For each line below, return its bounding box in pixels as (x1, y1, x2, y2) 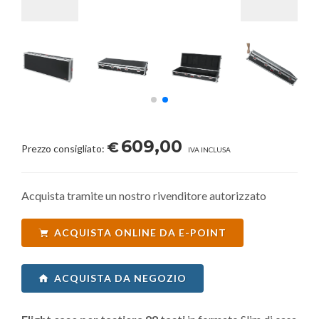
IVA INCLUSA (187, 145, 231, 154)
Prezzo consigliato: (21, 142, 107, 155)
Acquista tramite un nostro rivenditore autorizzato (21, 189, 266, 202)
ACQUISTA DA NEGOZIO (54, 272, 187, 284)
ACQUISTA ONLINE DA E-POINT (54, 226, 226, 239)
